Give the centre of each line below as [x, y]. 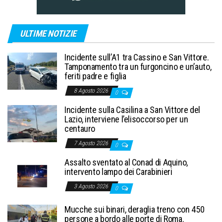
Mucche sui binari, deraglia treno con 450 [135, 210]
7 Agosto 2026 [92, 143]
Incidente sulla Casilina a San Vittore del [132, 110]
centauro [80, 129]
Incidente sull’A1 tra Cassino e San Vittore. [137, 57]
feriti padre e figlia [95, 76]
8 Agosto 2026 [92, 91]
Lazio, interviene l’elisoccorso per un [126, 119]
